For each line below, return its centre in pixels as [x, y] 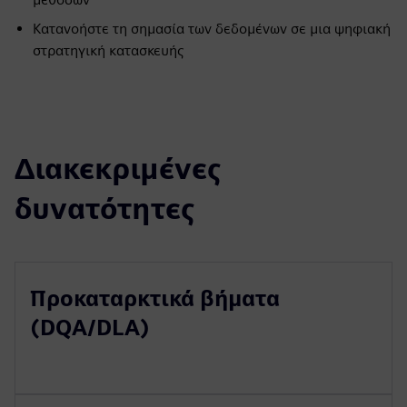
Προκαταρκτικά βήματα [155, 298]
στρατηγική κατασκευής [109, 50]
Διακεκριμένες [118, 169]
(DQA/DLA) [90, 328]
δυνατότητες [104, 208]
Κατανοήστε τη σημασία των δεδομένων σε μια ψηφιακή [212, 29]
